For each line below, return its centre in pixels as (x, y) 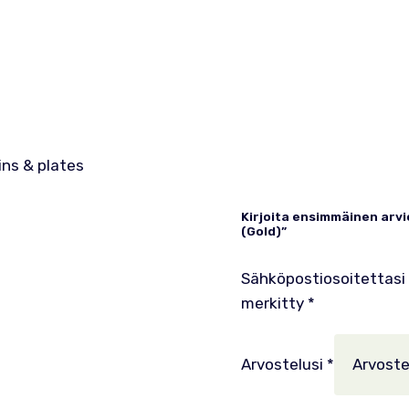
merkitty (274, 303)
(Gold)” (264, 231)
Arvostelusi (284, 364)
